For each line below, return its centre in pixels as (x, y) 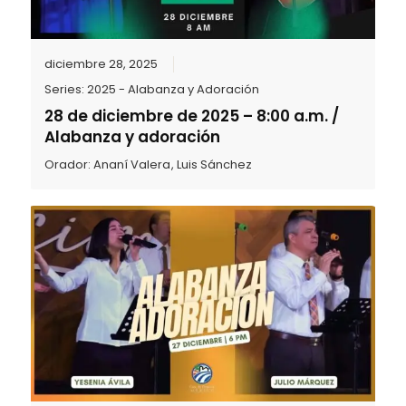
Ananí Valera (132, 164)
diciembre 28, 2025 (101, 63)
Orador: (69, 164)
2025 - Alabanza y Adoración (174, 89)
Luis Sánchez (215, 164)
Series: (66, 89)
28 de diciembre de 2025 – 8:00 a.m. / (192, 116)
